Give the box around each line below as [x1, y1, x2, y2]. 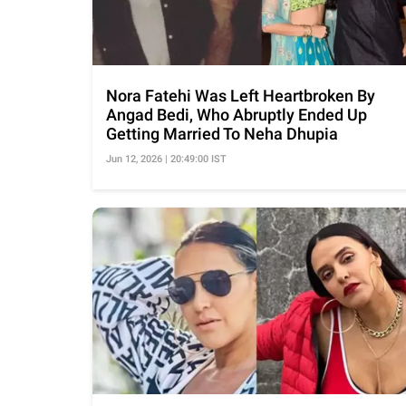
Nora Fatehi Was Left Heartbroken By [106, 86, 375, 106]
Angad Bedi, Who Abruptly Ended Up [106, 105, 367, 125]
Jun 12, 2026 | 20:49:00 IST [106, 153, 227, 166]
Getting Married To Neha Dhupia [106, 124, 338, 144]
